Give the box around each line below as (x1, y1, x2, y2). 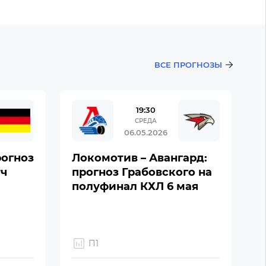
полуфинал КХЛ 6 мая (71, 180, 198, 193)
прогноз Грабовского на (71, 166, 212, 179)
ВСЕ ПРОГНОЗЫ (154, 60, 222, 69)
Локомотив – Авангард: (71, 151, 207, 164)
